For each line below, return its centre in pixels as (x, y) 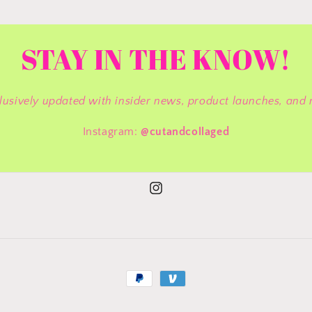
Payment (148, 279)
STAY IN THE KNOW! (156, 59)
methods (148, 299)
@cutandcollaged (185, 132)
